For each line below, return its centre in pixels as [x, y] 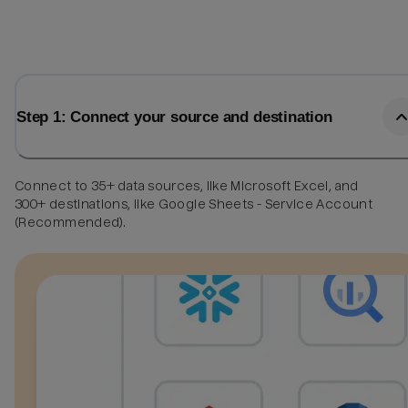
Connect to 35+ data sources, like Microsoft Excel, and [187, 185]
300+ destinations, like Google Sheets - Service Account [194, 204]
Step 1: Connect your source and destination [174, 117]
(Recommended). [71, 222]
